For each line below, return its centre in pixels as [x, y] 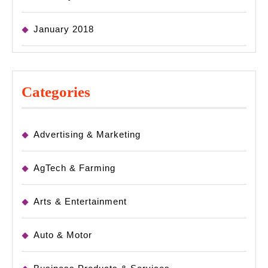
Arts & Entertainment [80, 202]
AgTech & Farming [74, 168]
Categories [56, 92]
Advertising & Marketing [87, 135]
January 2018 [64, 29]
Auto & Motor [63, 235]
